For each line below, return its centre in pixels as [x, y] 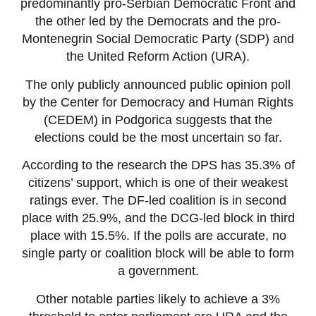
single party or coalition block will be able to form [158, 254]
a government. [158, 271]
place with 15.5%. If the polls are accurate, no [158, 236]
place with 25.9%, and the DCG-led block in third [158, 218]
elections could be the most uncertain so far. [158, 137]
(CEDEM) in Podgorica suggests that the [158, 120]
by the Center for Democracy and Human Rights [158, 102]
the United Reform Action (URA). [158, 57]
